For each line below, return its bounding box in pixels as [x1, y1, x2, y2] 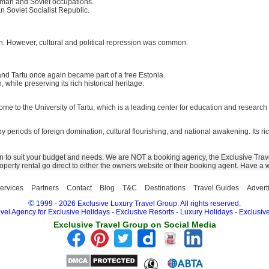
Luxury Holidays [180, 208, 233, 216]
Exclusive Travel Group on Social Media [53, 220, 216, 229]
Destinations [145, 184, 186, 192]
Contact [67, 184, 92, 192]
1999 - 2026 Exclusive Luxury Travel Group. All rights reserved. [36, 199, 241, 208]
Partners [31, 184, 59, 192]
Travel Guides [193, 184, 239, 192]
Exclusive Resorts [115, 208, 174, 216]
